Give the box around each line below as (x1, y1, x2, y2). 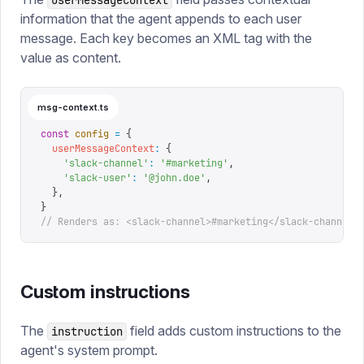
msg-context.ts (37, 102, 109, 113)
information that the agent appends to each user (20, 11, 301, 27)
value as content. (20, 50, 121, 66)
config (69, 128, 109, 141)
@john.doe (149, 171, 200, 184)
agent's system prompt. (20, 342, 158, 358)
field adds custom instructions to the (127, 323, 341, 339)
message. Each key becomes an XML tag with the (20, 30, 312, 46)
